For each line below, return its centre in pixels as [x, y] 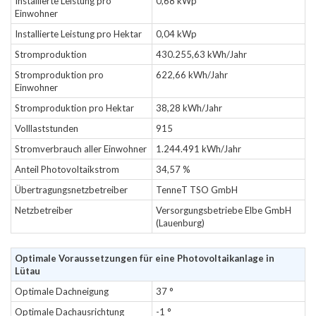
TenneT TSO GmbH [197, 190]
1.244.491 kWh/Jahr [199, 149]
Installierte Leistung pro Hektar [78, 34]
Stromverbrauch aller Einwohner [81, 149]
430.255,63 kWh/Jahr [201, 54]
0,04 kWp [176, 34]
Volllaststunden [47, 128]
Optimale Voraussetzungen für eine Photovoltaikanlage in [145, 258]
